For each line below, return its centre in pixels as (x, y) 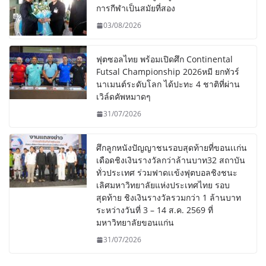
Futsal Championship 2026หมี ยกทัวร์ (168, 72)
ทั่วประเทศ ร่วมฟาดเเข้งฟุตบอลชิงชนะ (167, 173)
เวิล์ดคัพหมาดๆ (123, 97)
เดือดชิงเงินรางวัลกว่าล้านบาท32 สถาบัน (171, 160)
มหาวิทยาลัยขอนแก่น (135, 223)
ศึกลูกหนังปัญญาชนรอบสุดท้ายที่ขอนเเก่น (172, 148)
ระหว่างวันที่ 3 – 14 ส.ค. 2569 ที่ (155, 210)
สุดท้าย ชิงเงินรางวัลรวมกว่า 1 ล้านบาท (169, 198)
